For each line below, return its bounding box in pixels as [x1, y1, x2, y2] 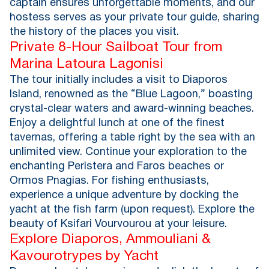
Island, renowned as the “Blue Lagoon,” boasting [10, 89, 253, 100]
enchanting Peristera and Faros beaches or [10, 162, 224, 172]
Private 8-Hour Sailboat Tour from [10, 41, 222, 55]
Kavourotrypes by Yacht [10, 250, 159, 264]
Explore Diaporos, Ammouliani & [10, 234, 211, 247]
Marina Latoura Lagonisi [10, 58, 163, 71]
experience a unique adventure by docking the [10, 190, 238, 201]
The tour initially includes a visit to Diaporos [10, 75, 228, 86]
